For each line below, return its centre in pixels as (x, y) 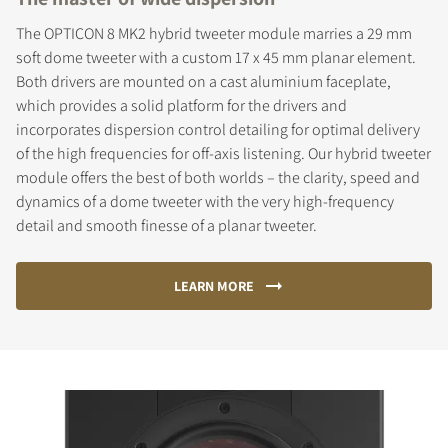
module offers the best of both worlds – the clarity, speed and (218, 177)
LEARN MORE (213, 285)
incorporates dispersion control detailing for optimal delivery (218, 129)
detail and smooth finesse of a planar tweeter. (166, 225)
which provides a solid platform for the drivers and (181, 105)
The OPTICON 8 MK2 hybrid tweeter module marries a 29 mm (214, 33)
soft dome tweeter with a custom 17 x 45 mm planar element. (216, 57)
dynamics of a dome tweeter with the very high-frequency (205, 201)
